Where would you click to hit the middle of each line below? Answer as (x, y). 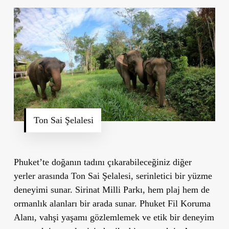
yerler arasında (42, 176)
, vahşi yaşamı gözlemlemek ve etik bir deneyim (124, 217)
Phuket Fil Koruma (175, 203)
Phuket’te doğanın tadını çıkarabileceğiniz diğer (102, 162)
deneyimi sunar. (44, 189)
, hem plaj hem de (176, 189)
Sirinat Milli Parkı (109, 189)
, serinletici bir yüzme (171, 176)
